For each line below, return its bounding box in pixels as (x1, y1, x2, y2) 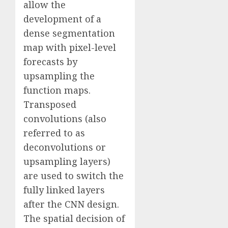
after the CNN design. (23, 198, 119, 211)
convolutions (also (23, 112, 106, 125)
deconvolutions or (23, 141, 106, 154)
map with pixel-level (23, 41, 116, 54)
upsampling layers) (23, 155, 110, 168)
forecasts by (23, 55, 77, 68)
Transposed (23, 98, 76, 111)
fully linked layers (23, 184, 105, 196)
